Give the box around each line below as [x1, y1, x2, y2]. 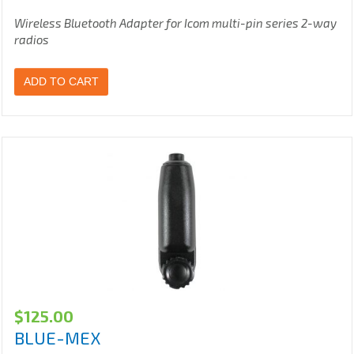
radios [14, 32, 49, 47]
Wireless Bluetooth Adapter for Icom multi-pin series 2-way [14, 16, 337, 31]
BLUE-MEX [14, 327, 101, 348]
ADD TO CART [24, 75, 99, 88]
